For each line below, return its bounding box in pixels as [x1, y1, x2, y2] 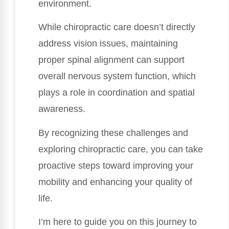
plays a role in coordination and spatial [38, 87, 195, 98]
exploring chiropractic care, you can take [38, 144, 203, 154]
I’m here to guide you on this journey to [38, 217, 197, 227]
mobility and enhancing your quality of [38, 176, 192, 187]
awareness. [38, 104, 85, 114]
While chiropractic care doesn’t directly [38, 22, 195, 33]
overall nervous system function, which [38, 71, 196, 82]
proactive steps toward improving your [38, 160, 193, 171]
